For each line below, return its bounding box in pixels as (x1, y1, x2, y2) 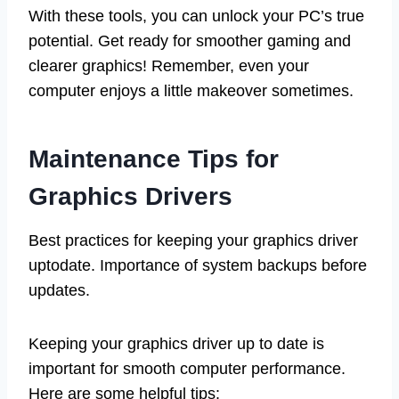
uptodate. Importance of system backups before (28, 256, 367, 274)
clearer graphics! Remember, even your (28, 56, 309, 75)
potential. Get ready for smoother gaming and (28, 31, 351, 50)
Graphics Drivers (28, 182, 232, 210)
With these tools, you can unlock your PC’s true (28, 6, 364, 25)
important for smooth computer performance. (28, 359, 346, 378)
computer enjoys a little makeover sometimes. (28, 81, 354, 100)
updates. (28, 281, 90, 299)
